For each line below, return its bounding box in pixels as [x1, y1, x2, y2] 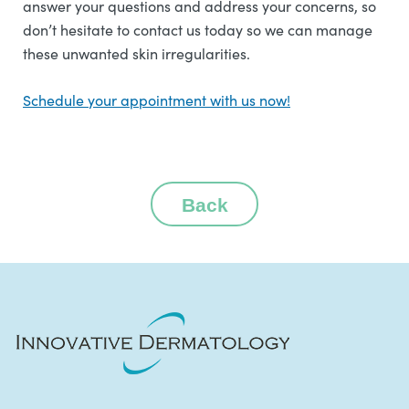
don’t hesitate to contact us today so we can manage [23, 20, 372, 40]
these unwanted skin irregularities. [23, 44, 250, 64]
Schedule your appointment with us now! [23, 90, 290, 110]
